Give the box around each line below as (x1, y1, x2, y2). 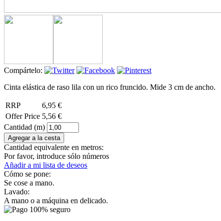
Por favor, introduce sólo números (4, 151, 109, 160)
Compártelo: (4, 66, 44, 74)
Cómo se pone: (4, 169, 53, 178)
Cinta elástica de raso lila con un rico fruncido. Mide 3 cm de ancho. (4, 82, 216, 91)
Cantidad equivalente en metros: (4, 143, 104, 151)
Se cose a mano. (4, 178, 54, 187)
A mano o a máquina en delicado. (4, 196, 108, 205)
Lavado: (4, 187, 32, 196)
